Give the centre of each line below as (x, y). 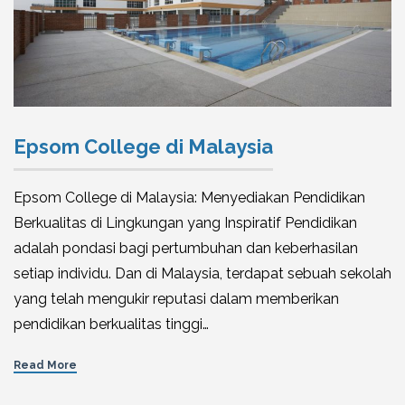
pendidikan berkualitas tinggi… (111, 325)
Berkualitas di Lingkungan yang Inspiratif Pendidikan (185, 223)
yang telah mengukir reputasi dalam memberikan (176, 299)
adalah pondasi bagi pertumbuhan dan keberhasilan (186, 249)
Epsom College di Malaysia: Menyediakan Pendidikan (189, 198)
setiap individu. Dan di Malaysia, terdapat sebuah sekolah (202, 274)
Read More (45, 366)
